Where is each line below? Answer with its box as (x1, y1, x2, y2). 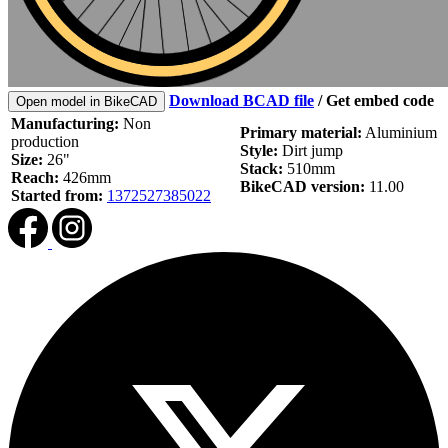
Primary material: (240, 124, 362, 142)
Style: (240, 142, 278, 160)
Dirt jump (278, 142, 343, 160)
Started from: (11, 187, 103, 205)
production (11, 133, 79, 151)
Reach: (11, 169, 59, 187)
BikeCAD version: (240, 178, 365, 196)
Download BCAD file (169, 92, 314, 110)
